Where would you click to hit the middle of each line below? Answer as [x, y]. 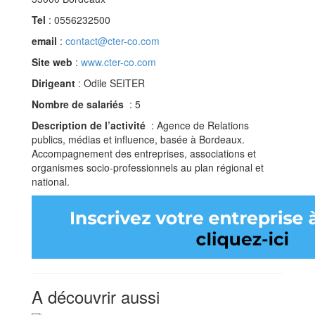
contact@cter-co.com [112, 40]
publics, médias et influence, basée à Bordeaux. [138, 139]
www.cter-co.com [118, 62]
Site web [52, 62]
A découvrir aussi [96, 296]
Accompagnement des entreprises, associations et [144, 153]
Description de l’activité [90, 125]
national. [51, 181]
